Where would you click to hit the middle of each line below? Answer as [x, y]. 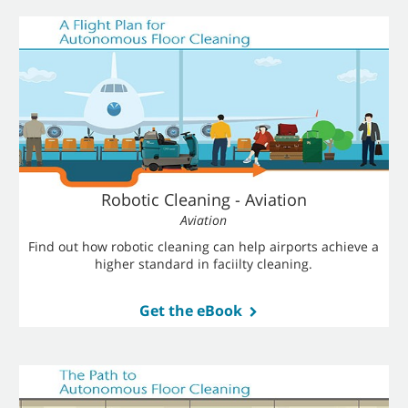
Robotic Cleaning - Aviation [204, 199]
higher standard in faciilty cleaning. [204, 264]
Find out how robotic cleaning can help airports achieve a [204, 246]
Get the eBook [190, 311]
